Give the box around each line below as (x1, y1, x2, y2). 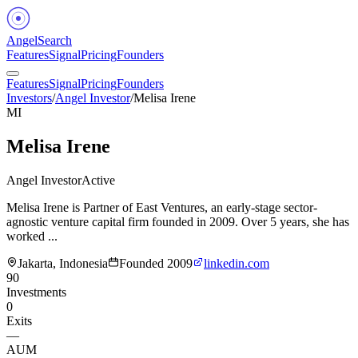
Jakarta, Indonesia (18, 256, 108, 270)
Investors (6, 91, 52, 105)
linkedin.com (204, 256, 269, 270)
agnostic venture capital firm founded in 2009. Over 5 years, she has (6, 214, 349, 229)
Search (38, 34, 72, 47)
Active (82, 173, 115, 187)
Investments (6, 284, 66, 299)
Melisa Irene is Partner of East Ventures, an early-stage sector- (6, 200, 317, 214)
